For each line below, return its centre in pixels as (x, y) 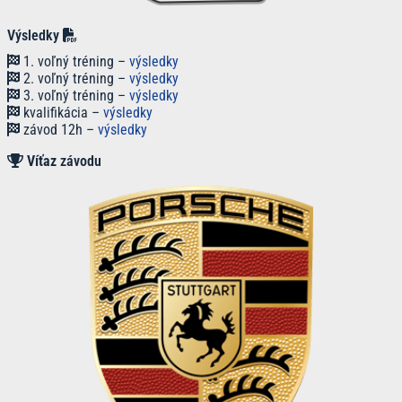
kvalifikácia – (61, 113)
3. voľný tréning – (74, 96)
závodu (81, 162)
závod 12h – (59, 130)
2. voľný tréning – (74, 79)
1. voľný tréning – (74, 62)
